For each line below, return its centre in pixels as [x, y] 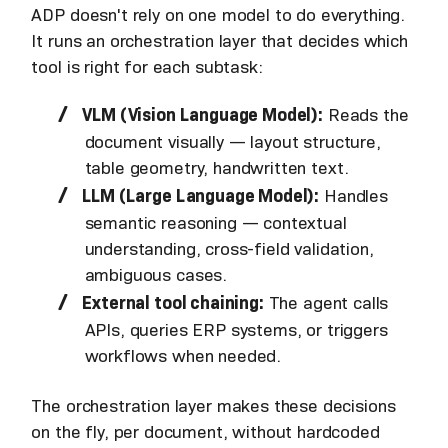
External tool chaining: [173, 302]
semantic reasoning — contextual [215, 222]
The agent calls [326, 302]
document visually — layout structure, [232, 141]
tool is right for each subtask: [152, 66]
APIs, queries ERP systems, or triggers [236, 329]
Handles [353, 195]
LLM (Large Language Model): [201, 195]
